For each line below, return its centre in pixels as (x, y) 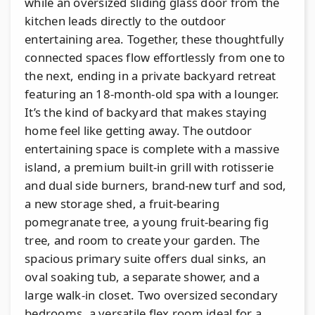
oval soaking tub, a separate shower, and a (142, 276)
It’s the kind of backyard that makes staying (146, 112)
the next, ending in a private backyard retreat (150, 75)
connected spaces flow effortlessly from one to (155, 57)
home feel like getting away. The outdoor (138, 130)
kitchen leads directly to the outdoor (126, 20)
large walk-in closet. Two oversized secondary (152, 295)
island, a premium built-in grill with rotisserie (149, 167)
